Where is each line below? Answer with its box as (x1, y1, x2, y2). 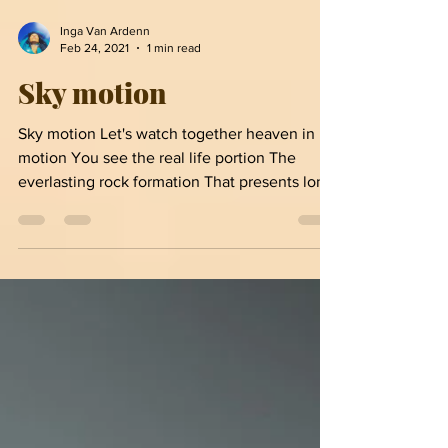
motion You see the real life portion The (18, 317, 296, 335)
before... (18, 365, 76, 383)
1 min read (147, 208, 201, 223)
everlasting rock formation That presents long (18, 341, 334, 359)
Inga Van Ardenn (60, 192, 150, 207)
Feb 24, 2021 (60, 208, 129, 223)
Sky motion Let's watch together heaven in (18, 293, 315, 311)
